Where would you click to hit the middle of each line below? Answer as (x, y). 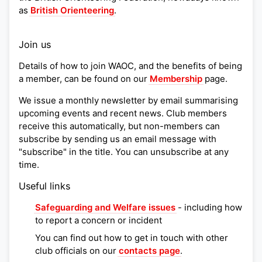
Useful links (44, 186)
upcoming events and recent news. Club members (123, 113)
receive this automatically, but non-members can (119, 126)
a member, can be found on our (84, 78)
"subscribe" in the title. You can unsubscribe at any (124, 151)
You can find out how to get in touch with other (132, 237)
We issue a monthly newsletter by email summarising (128, 100)
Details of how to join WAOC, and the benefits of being (130, 65)
